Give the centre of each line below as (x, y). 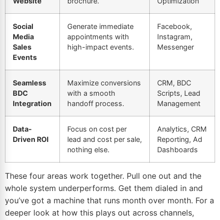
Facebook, (175, 27)
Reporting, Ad (180, 139)
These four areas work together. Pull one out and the (103, 176)
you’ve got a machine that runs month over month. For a (110, 201)
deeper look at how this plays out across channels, (99, 213)
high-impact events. (101, 47)
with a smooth (91, 93)
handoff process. (96, 104)
